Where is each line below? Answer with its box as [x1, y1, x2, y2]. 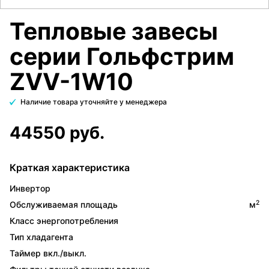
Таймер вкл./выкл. [10, 248, 86, 258]
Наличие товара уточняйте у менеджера [20, 97, 167, 106]
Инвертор [10, 183, 50, 193]
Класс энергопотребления [10, 216, 118, 226]
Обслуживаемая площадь [10, 199, 118, 210]
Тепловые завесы [10, 17, 218, 45]
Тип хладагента [10, 232, 73, 242]
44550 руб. [10, 122, 104, 143]
